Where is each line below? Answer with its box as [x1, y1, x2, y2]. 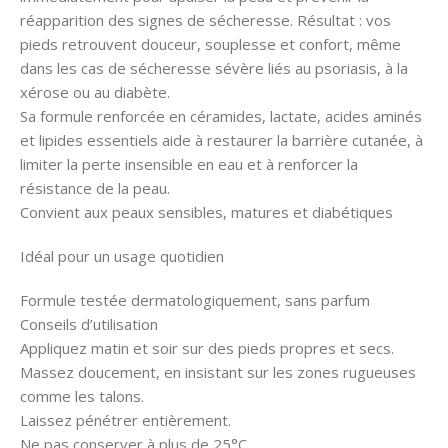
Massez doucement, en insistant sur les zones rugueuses [20, 361, 416, 382]
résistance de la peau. [20, 177, 170, 198]
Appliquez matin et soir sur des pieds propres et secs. [20, 337, 394, 358]
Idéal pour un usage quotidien [20, 245, 224, 266]
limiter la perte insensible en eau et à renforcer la [20, 153, 358, 174]
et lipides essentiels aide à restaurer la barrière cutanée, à [20, 129, 423, 150]
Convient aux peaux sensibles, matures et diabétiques [20, 201, 393, 222]
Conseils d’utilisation [20, 313, 158, 334]
